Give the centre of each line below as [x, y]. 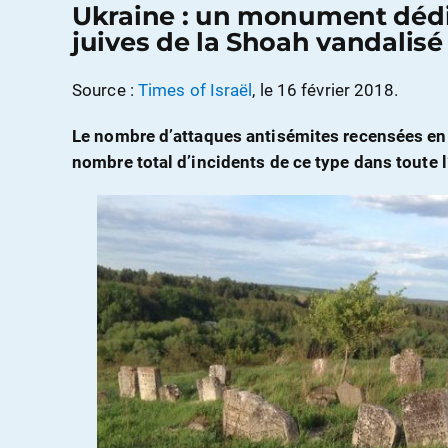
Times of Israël [195, 90]
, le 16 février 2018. [325, 90]
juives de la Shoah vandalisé [257, 42]
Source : [105, 90]
